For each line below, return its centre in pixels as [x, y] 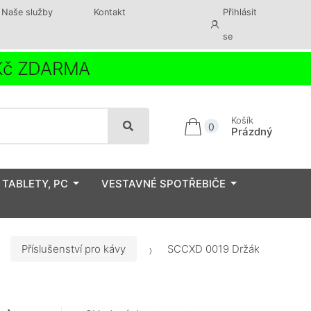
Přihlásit [240, 12]
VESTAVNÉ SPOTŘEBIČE [163, 183]
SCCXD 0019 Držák [212, 249]
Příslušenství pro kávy [74, 249]
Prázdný [252, 131]
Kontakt [109, 12]
